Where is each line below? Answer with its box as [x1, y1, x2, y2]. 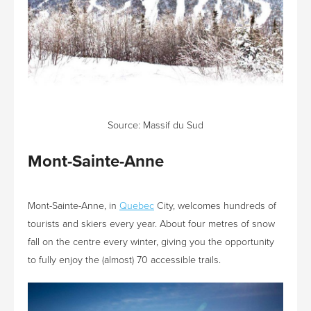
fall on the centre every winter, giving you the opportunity [28, 235, 274, 248]
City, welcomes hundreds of [154, 199, 276, 212]
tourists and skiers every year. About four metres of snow [28, 217, 275, 230]
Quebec [119, 199, 154, 212]
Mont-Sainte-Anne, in [28, 199, 119, 212]
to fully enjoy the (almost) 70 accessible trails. [28, 253, 221, 266]
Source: [108, 119, 143, 132]
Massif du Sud [143, 119, 203, 132]
